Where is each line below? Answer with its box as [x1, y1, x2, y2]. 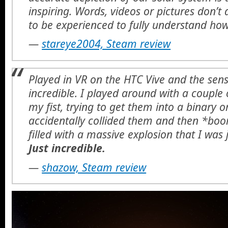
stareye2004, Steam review [42, 36, 171, 51]
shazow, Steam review [42, 159, 147, 175]
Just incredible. [28, 140, 106, 156]
